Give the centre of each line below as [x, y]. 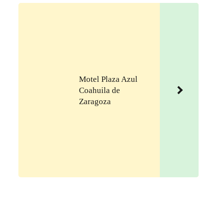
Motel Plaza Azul [108, 79]
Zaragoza [95, 101]
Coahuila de [100, 90]
